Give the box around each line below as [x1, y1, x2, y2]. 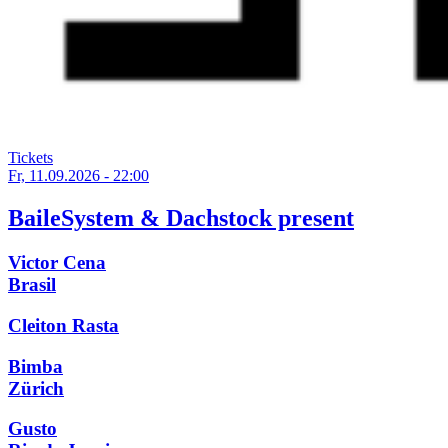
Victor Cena [8, 252, 106, 274]
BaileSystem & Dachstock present [8, 205, 354, 232]
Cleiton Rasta [8, 314, 119, 336]
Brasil [8, 274, 56, 296]
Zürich [8, 377, 64, 399]
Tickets [8, 149, 53, 167]
